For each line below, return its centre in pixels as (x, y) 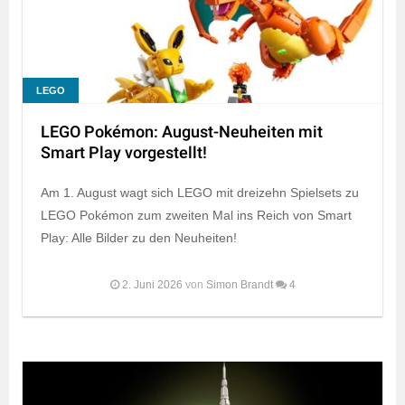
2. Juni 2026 (152, 284)
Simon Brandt (239, 284)
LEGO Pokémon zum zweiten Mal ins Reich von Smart (196, 215)
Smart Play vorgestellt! (124, 153)
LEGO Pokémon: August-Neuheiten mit (182, 132)
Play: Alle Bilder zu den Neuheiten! (139, 237)
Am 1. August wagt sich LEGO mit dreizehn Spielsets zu (200, 192)
